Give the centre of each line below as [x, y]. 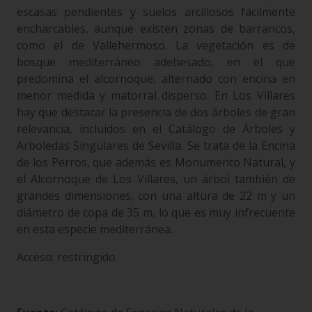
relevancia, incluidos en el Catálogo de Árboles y [156, 128]
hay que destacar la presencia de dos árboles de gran [156, 112]
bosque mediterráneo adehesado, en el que [156, 62]
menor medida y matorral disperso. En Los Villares [156, 95]
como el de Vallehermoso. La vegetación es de [156, 45]
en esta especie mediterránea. [95, 229]
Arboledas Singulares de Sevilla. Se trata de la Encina [156, 145]
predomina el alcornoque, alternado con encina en [156, 78]
